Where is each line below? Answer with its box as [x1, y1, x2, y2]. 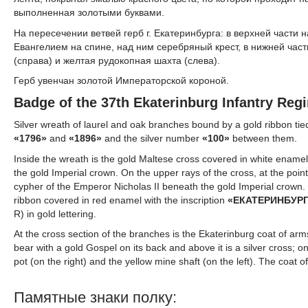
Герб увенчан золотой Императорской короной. [14, 75, 229, 87]
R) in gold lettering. [14, 208, 96, 219]
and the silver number [104, 132, 202, 144]
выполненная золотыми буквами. [14, 6, 164, 18]
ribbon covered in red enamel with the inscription [14, 194, 228, 206]
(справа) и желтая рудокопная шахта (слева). [14, 54, 220, 66]
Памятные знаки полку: [14, 289, 177, 307]
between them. [232, 132, 297, 144]
